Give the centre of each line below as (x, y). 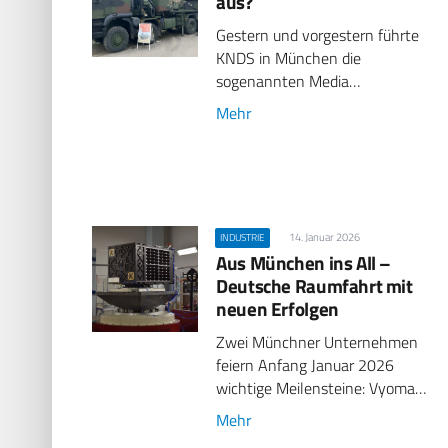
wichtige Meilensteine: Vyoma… (321, 388)
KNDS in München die (289, 57)
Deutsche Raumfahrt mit (314, 286)
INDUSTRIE (243, 237)
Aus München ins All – (304, 263)
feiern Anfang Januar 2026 (305, 365)
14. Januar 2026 (324, 236)
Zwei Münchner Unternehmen (317, 342)
